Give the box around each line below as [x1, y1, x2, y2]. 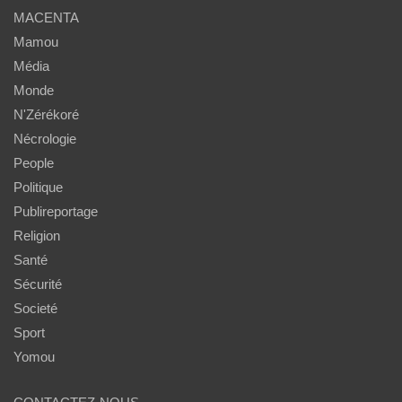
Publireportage [13, 204, 98, 220]
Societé [13, 301, 57, 317]
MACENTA [13, 10, 79, 26]
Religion [13, 228, 60, 244]
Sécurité [13, 276, 62, 293]
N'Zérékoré [13, 107, 79, 123]
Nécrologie [13, 131, 76, 147]
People [13, 155, 54, 171]
